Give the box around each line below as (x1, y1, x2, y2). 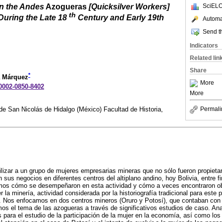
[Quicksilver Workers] (89, 2, 169, 11)
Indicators (190, 42, 218, 49)
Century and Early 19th (78, 13, 164, 22)
